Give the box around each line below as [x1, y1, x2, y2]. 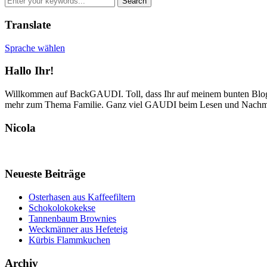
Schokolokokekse [29, 202, 95, 213]
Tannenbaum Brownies [29, 213, 116, 223]
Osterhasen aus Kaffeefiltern [29, 191, 135, 202]
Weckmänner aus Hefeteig [29, 223, 128, 234]
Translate [5, 18, 51, 31]
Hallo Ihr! [5, 64, 54, 77]
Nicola [5, 121, 36, 134]
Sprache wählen [5, 42, 65, 53]
